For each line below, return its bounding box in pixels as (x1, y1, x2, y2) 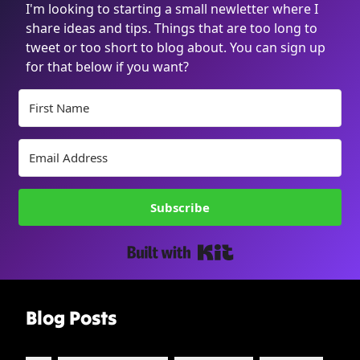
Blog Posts (26, 305, 117, 331)
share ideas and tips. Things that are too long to (26, 19, 317, 38)
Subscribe (150, 199, 210, 216)
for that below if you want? (26, 58, 189, 76)
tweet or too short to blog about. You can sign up (26, 39, 325, 57)
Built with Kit (233, 239, 310, 257)
